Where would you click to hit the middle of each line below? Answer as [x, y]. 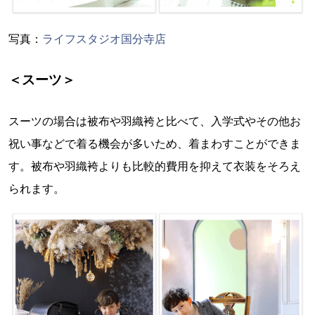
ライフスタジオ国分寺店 [104, 39]
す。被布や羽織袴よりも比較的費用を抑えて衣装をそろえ [155, 166]
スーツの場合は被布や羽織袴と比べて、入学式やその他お [155, 121]
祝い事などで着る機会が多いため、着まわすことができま [155, 144]
